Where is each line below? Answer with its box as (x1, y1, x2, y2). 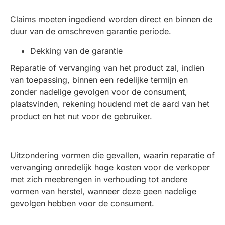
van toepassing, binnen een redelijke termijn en (10, 75, 188, 85)
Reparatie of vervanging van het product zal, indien (10, 63, 204, 73)
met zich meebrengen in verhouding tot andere (10, 174, 187, 184)
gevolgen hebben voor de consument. (10, 198, 154, 208)
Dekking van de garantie (30, 46, 123, 56)
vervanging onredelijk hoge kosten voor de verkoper (10, 162, 210, 172)
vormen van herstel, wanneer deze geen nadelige (10, 186, 196, 196)
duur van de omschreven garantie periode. (10, 26, 171, 36)
